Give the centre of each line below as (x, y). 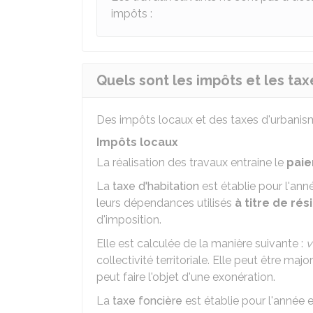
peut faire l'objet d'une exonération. (186, 277)
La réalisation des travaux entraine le (191, 162)
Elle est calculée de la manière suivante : (201, 243)
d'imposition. (129, 220)
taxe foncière (147, 301)
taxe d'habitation (156, 186)
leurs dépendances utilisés (164, 203)
